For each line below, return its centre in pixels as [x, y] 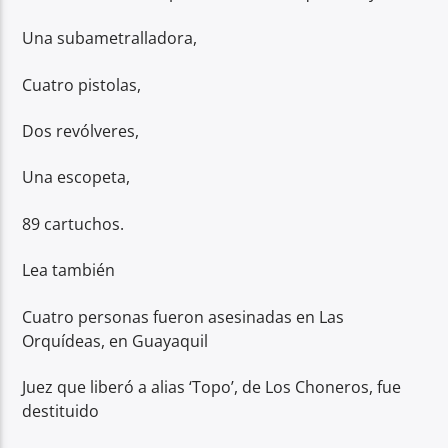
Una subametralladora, [110, 38]
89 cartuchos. [73, 223]
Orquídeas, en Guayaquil [115, 340]
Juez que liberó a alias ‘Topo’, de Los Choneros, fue [212, 387]
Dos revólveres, [81, 131]
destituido [61, 411]
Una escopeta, [76, 177]
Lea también [69, 270]
